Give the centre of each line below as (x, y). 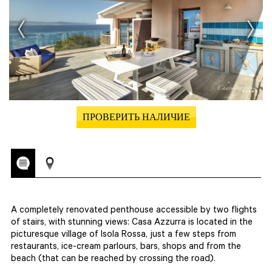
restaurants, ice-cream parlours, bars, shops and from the (126, 247)
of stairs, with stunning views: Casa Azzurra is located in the (132, 223)
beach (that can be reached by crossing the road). (113, 260)
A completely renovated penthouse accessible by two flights (134, 211)
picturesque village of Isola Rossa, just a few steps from (124, 235)
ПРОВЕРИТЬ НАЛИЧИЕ (136, 119)
